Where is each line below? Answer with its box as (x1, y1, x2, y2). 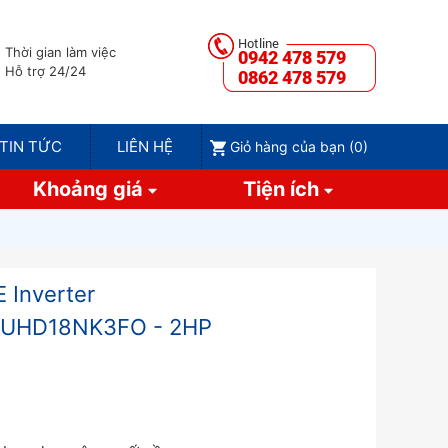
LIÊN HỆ (117, 137, 174, 156)
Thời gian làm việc (4, 44, 116, 60)
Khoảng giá (32, 177, 148, 201)
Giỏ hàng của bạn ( (229, 138, 354, 155)
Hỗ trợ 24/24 (4, 63, 86, 79)
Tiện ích (242, 177, 324, 201)
